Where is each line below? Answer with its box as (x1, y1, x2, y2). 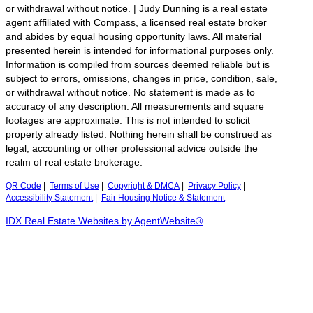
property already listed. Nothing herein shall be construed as (6, 129, 272, 140)
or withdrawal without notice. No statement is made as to (6, 87, 255, 99)
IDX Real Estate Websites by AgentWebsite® (6, 216, 203, 227)
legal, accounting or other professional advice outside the (6, 143, 258, 154)
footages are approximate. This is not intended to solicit (6, 115, 250, 126)
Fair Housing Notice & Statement (101, 194, 225, 203)
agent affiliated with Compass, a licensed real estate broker (6, 17, 267, 29)
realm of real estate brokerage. (6, 157, 143, 168)
